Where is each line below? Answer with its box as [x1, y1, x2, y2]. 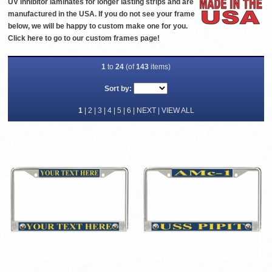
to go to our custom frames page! [45, 34, 160, 43]
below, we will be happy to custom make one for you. [8, 22, 188, 31]
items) [149, 63, 171, 72]
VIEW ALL [161, 106, 194, 115]
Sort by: [104, 84, 132, 93]
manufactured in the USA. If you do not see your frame [8, 10, 195, 19]
